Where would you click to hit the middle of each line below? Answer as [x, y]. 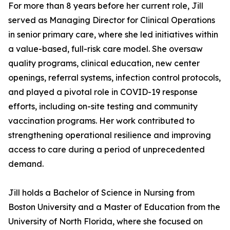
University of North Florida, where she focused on [106, 221]
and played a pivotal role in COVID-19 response [103, 92]
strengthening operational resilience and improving [110, 135]
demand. [26, 164]
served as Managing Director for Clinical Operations [112, 20]
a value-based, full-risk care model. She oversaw [106, 49]
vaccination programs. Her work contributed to [101, 121]
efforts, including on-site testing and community [103, 106]
